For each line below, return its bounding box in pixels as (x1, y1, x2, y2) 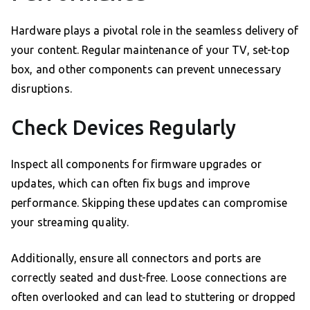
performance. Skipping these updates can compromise (11, 197, 288, 210)
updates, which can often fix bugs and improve (11, 177, 250, 190)
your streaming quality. (11, 216, 129, 229)
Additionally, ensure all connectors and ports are (11, 252, 262, 265)
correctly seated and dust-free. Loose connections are (11, 271, 286, 284)
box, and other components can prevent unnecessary (11, 63, 282, 76)
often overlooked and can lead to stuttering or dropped (11, 291, 296, 304)
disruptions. (11, 82, 72, 95)
